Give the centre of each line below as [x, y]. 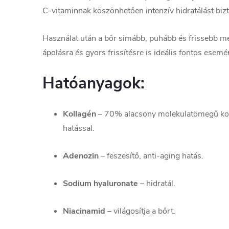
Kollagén [79, 114]
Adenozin [81, 156]
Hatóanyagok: [94, 84]
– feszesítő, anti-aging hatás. [151, 156]
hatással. [79, 129]
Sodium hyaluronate [100, 184]
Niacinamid [84, 211]
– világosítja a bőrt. [140, 211]
